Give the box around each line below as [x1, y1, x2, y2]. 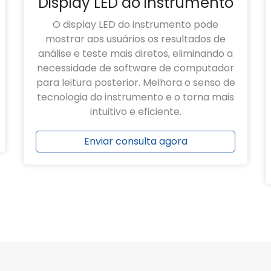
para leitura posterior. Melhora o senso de [36, 76, 235, 90]
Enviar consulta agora [83, 134, 188, 149]
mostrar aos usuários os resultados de [45, 32, 226, 47]
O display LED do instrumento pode [53, 18, 218, 32]
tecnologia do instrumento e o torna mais [37, 90, 234, 105]
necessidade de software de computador [37, 61, 234, 76]
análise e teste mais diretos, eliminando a [38, 47, 233, 61]
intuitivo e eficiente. [90, 105, 181, 119]
